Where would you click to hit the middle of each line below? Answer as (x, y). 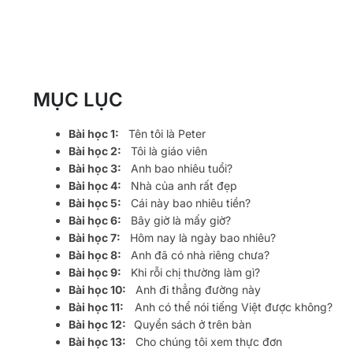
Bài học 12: (100, 324)
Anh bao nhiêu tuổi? (177, 168)
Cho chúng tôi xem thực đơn (204, 341)
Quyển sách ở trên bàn (191, 324)
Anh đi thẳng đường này (193, 289)
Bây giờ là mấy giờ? (176, 220)
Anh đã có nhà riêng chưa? (195, 255)
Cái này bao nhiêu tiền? (186, 203)
